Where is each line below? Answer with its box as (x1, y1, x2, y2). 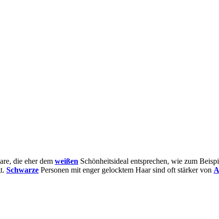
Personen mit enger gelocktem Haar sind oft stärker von (39, 166, 214, 175)
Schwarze (6, 166, 39, 175)
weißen (55, 157, 78, 166)
